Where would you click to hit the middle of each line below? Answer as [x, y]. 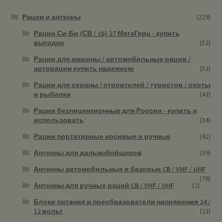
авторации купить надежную [83, 68]
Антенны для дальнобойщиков [87, 152]
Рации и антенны [52, 17]
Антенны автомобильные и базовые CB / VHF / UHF [119, 169]
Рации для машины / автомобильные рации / [112, 59]
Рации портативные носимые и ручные [102, 136]
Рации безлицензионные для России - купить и [115, 110]
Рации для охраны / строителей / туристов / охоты [122, 84]
